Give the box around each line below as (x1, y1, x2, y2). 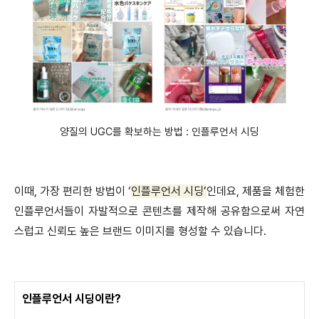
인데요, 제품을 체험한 (206, 184, 305, 199)
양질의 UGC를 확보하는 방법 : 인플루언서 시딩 (60, 125, 259, 139)
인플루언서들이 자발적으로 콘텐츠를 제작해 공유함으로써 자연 (14, 204, 305, 219)
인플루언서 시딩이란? (22, 292, 121, 306)
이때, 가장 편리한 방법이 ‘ (14, 184, 131, 199)
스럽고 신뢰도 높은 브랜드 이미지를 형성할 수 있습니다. (14, 224, 266, 239)
